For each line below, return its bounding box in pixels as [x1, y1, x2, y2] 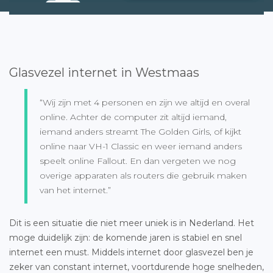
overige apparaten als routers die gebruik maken [40, 169, 247, 181]
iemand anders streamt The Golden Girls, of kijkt [40, 126, 241, 137]
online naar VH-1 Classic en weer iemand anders [40, 140, 242, 152]
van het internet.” [40, 184, 111, 196]
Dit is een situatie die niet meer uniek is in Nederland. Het [9, 217, 254, 229]
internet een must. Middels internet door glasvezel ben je [9, 246, 253, 258]
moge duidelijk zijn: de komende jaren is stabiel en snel [9, 232, 242, 243]
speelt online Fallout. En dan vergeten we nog [40, 155, 236, 166]
